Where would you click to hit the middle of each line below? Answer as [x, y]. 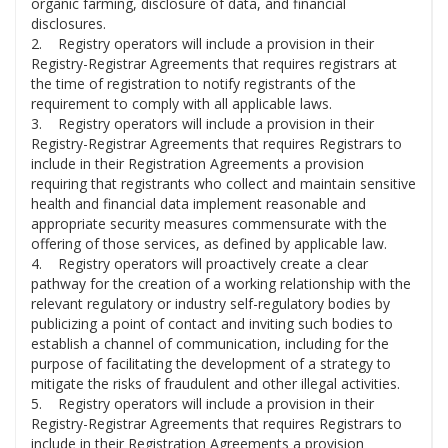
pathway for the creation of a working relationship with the [221, 284]
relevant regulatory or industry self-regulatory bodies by [210, 304]
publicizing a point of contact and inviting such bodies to [212, 324]
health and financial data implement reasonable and [198, 204]
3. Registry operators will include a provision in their [202, 124]
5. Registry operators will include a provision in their [202, 404]
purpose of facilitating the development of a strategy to [211, 364]
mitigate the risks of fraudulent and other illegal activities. [215, 384]
